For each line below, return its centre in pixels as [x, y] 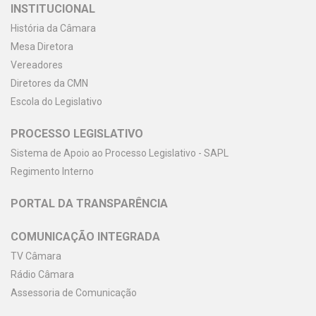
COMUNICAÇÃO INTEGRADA [85, 237]
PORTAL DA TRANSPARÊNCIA [89, 203]
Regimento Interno [52, 171]
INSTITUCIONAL [53, 9]
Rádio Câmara [42, 274]
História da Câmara [53, 28]
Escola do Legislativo [56, 102]
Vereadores [37, 65]
